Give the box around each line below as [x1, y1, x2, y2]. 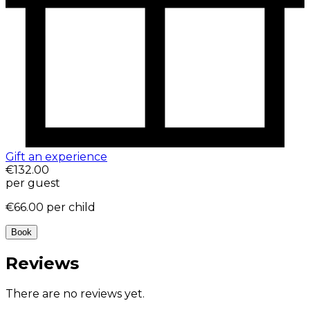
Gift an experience [6, 150, 107, 164]
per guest [6, 176, 60, 190]
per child [46, 201, 95, 215]
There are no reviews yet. [6, 286, 145, 300]
